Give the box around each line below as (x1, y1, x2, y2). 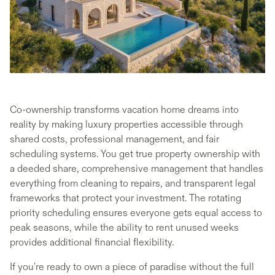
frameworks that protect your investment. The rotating (10, 192, 241, 205)
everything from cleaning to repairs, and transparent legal (10, 177, 256, 190)
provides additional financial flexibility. (10, 236, 174, 249)
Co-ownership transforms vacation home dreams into (10, 104, 239, 117)
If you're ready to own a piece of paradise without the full (10, 261, 254, 274)
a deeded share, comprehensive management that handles (10, 163, 263, 176)
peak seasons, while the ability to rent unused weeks (10, 222, 239, 234)
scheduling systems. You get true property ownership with (10, 148, 260, 161)
